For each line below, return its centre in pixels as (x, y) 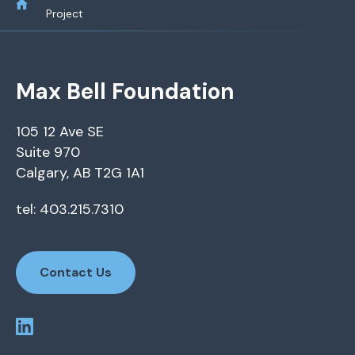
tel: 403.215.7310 (70, 210)
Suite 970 (48, 153)
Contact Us (76, 273)
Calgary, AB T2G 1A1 (80, 173)
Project (65, 14)
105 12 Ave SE (60, 132)
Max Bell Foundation (125, 92)
